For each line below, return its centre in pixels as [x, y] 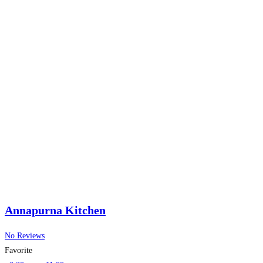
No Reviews [25, 235]
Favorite [18, 250]
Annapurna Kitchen [55, 210]
